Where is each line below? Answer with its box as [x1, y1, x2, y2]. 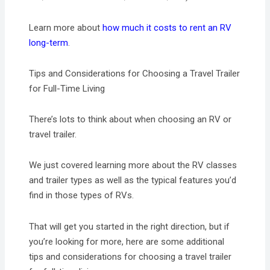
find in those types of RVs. [29, 190, 134, 201]
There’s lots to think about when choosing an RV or [29, 114, 232, 125]
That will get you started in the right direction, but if [29, 221, 230, 232]
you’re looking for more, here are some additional [29, 236, 225, 247]
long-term [29, 37, 69, 48]
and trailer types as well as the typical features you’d [29, 175, 237, 186]
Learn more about [29, 22, 103, 33]
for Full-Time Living [29, 83, 105, 94]
